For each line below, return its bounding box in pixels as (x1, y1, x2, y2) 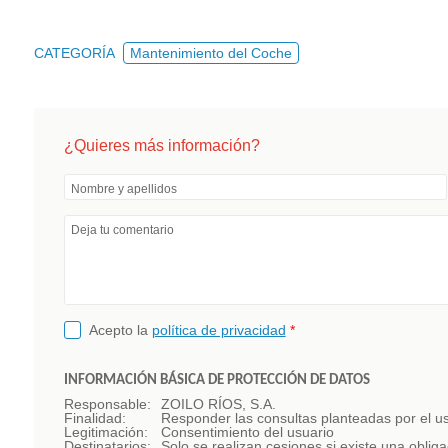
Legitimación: (63, 424, 148, 441)
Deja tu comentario (70, 223, 174, 238)
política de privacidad (151, 322, 286, 339)
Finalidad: (63, 410, 126, 427)
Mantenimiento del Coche (129, 45, 292, 62)
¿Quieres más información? (63, 137, 260, 155)
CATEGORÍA (33, 45, 115, 62)
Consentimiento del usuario (160, 424, 334, 441)
